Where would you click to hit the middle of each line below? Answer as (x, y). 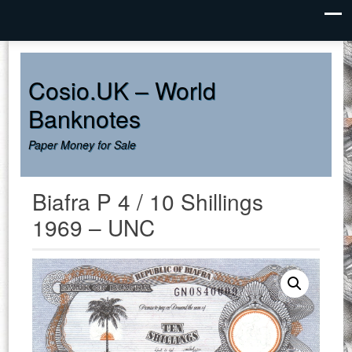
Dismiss (243, 19)
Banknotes (85, 118)
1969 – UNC (94, 227)
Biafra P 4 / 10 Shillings (148, 201)
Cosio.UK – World (123, 90)
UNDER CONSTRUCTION (157, 19)
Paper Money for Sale (82, 145)
